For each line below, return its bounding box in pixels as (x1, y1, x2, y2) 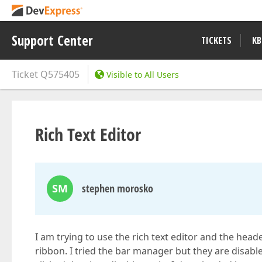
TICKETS (201, 34, 232, 47)
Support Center (12, 31, 93, 50)
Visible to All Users (106, 69, 179, 80)
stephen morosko (82, 181, 153, 195)
